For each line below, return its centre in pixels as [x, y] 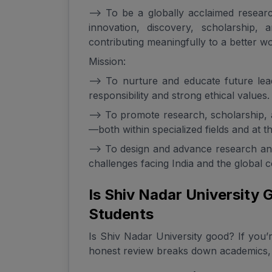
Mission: [107, 62]
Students [121, 214]
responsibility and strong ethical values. [179, 96]
